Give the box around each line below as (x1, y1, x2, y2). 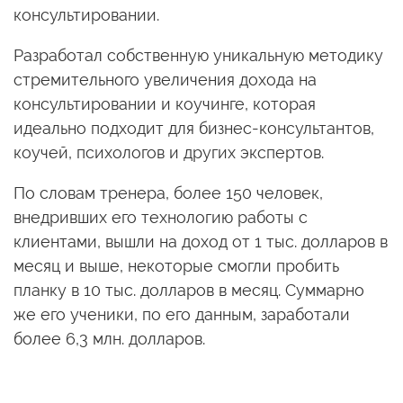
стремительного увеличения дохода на (13, 70, 317, 89)
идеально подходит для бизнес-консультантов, (13, 119, 374, 138)
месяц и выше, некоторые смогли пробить (13, 256, 339, 275)
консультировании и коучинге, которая (13, 94, 316, 113)
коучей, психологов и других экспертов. (13, 143, 324, 162)
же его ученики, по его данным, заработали (13, 305, 350, 324)
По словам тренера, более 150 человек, (13, 184, 323, 202)
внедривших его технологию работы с (13, 208, 308, 227)
